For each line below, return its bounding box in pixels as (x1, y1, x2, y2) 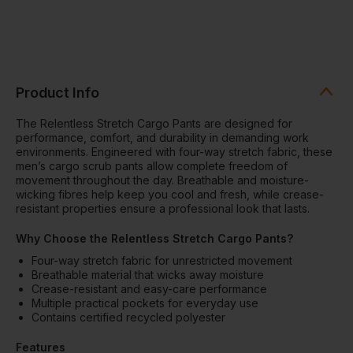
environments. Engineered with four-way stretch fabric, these (16, 144, 333, 158)
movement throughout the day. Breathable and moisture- (16, 173, 309, 187)
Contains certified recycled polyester (32, 310, 225, 324)
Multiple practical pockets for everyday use (32, 295, 258, 310)
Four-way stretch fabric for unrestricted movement (32, 253, 292, 267)
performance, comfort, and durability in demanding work (16, 130, 309, 144)
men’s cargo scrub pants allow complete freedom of (16, 158, 288, 173)
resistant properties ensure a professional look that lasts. (16, 201, 310, 215)
